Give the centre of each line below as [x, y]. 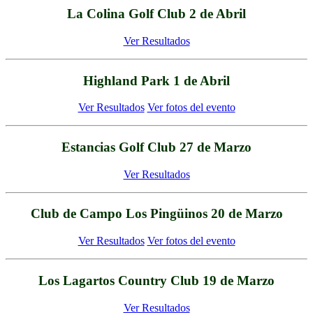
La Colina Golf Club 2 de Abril [156, 14]
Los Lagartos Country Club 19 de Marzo [156, 280]
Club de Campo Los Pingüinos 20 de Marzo [156, 214]
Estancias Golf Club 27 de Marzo [156, 147]
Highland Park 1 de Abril [156, 80]
